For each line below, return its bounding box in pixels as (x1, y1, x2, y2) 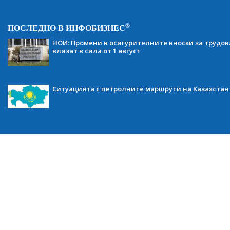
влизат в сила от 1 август (52, 46, 141, 55)
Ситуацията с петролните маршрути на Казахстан (52, 84, 229, 94)
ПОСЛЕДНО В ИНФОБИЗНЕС (8, 24, 125, 32)
